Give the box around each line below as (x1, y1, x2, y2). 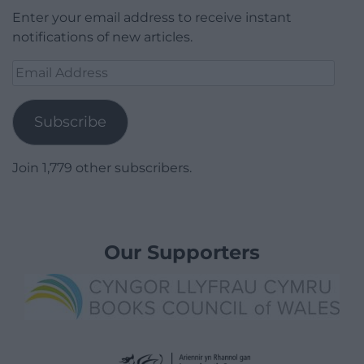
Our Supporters (104, 240, 260, 264)
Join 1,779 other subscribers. (12, 159, 192, 175)
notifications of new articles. (12, 28, 193, 45)
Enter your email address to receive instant (12, 9, 292, 25)
